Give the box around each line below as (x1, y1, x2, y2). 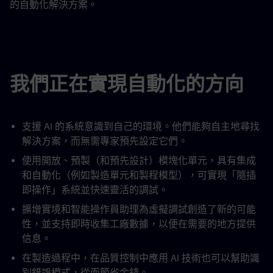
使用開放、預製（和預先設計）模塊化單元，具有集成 (22, 155, 256, 166)
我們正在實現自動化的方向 (10, 72, 244, 96)
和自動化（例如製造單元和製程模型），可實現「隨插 (22, 169, 256, 181)
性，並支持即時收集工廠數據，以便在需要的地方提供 (22, 218, 256, 230)
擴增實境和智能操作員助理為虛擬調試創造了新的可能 (22, 204, 256, 215)
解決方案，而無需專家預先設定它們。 (22, 135, 188, 147)
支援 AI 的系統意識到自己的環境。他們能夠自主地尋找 (22, 121, 260, 132)
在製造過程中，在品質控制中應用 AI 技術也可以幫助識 (22, 252, 260, 264)
